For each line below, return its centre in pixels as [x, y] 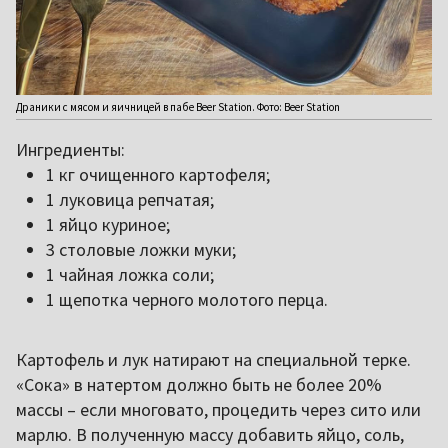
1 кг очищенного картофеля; [158, 174]
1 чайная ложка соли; [130, 274]
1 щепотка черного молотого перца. [187, 299]
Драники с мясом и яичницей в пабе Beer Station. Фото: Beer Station [178, 106]
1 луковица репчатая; [130, 199]
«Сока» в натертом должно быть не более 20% [199, 384]
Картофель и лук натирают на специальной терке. [213, 359]
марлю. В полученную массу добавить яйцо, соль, [210, 434]
